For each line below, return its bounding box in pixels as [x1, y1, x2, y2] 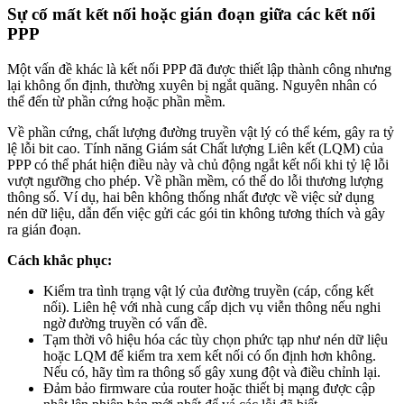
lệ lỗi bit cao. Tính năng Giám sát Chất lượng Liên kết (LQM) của [7, 141, 383, 157]
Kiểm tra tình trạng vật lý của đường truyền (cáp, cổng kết [43, 283, 373, 299]
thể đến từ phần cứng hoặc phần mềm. [7, 94, 225, 110]
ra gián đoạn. [7, 222, 81, 238]
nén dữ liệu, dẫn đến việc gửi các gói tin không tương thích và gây [7, 206, 385, 222]
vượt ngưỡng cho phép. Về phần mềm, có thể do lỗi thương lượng [7, 173, 383, 189]
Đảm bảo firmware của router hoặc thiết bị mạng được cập [43, 381, 375, 397]
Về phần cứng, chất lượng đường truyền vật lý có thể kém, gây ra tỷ [7, 124, 394, 141]
